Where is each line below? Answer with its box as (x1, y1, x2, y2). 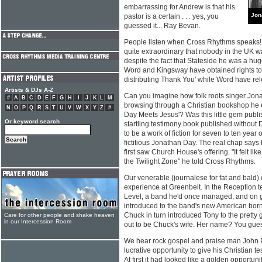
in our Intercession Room (4, 218, 71, 225)
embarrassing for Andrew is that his (124, 3, 235, 11)
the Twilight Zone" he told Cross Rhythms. (124, 157, 256, 166)
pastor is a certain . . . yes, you (124, 12, 219, 20)
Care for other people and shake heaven (4, 212, 115, 218)
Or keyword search (5, 118, 60, 125)
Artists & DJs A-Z (5, 87, 53, 93)
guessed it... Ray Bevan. (124, 22, 201, 30)
